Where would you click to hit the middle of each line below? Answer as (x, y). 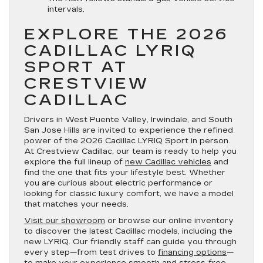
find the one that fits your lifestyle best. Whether (125, 172)
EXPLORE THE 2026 (127, 34)
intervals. (66, 9)
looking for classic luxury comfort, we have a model (129, 193)
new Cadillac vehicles (168, 162)
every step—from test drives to (91, 252)
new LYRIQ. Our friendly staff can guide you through (130, 242)
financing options (192, 252)
